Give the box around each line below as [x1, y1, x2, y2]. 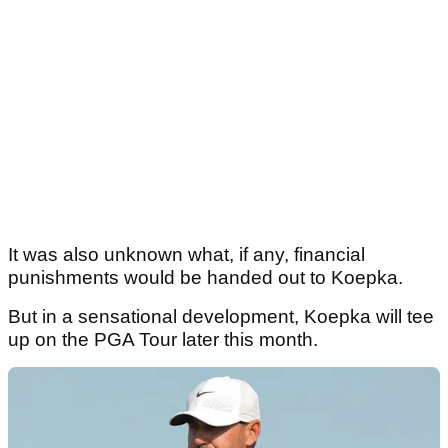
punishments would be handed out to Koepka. [8, 267, 408, 289]
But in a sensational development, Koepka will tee [8, 306, 434, 328]
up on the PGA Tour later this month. [8, 329, 323, 351]
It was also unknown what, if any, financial [8, 244, 365, 266]
